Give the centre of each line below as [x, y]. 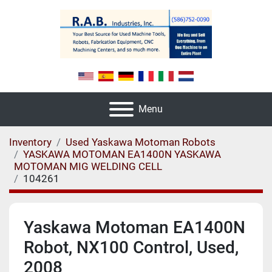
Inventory [30, 142]
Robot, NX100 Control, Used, [131, 248]
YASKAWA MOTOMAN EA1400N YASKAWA [122, 155]
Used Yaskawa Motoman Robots [141, 142]
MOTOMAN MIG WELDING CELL [88, 167]
